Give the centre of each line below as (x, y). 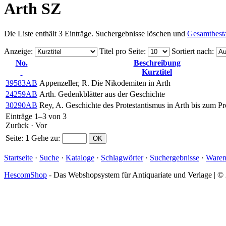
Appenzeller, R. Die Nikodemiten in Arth (105, 83)
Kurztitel (157, 72)
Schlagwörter (122, 157)
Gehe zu (45, 138)
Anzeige (17, 51)
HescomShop (25, 175)
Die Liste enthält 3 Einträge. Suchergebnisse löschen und (96, 33)
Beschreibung (157, 63)
